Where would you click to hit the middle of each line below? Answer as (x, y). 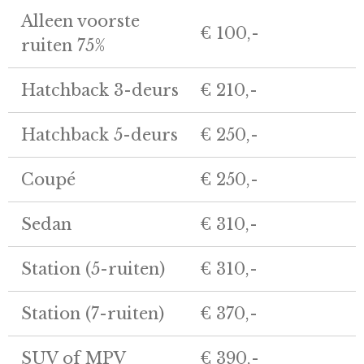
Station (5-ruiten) (93, 269)
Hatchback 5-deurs (100, 134)
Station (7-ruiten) (93, 313)
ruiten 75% (63, 45)
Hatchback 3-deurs (100, 90)
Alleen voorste (80, 21)
